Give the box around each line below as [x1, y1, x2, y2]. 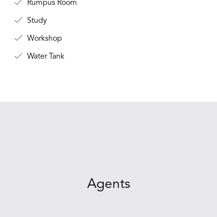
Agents [87, 178, 130, 191]
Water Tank [25, 53, 64, 61]
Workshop [25, 35, 62, 43]
